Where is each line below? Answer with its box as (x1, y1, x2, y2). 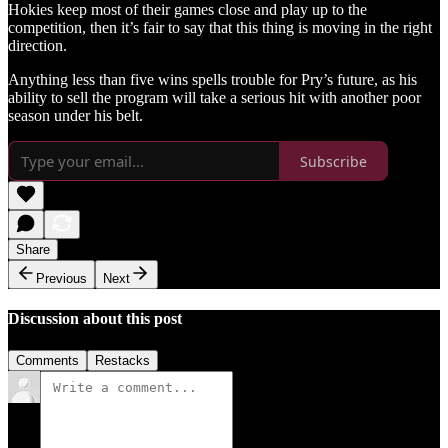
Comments (16, 352, 79, 368)
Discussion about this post (8, 310, 182, 328)
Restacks (95, 352, 150, 368)
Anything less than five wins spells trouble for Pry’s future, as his (8, 71, 417, 89)
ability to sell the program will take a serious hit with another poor (8, 89, 421, 107)
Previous (36, 271, 87, 287)
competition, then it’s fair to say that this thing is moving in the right (8, 19, 432, 37)
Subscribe (300, 151, 367, 171)
